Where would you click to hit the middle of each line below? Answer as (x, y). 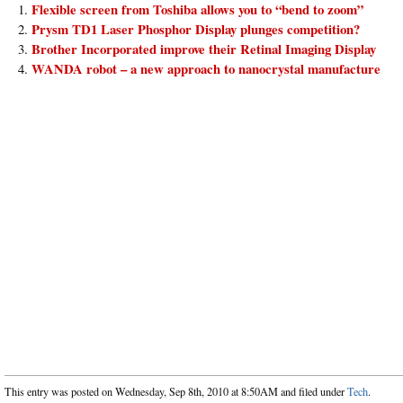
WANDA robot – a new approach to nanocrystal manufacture (206, 69)
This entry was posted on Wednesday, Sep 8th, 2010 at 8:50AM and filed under (176, 392)
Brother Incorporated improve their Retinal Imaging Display (204, 49)
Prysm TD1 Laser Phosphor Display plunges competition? (196, 29)
